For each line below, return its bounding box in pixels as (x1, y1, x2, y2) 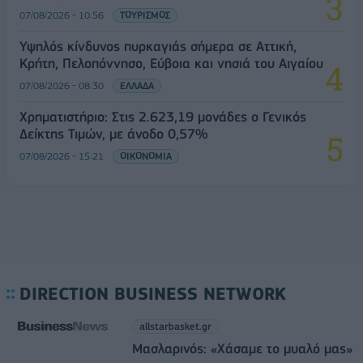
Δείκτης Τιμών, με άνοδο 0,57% (19, 125, 207, 142)
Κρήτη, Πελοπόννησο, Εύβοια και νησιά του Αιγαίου (19, 54, 323, 71)
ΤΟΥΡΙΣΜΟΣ (120, 8, 170, 21)
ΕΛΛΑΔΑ (120, 79, 154, 92)
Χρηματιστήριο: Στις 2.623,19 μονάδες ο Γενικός (19, 108, 306, 125)
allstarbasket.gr (139, 319, 211, 332)
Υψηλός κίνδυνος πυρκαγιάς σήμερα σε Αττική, (19, 37, 297, 54)
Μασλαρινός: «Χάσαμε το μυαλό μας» (131, 340, 352, 357)
